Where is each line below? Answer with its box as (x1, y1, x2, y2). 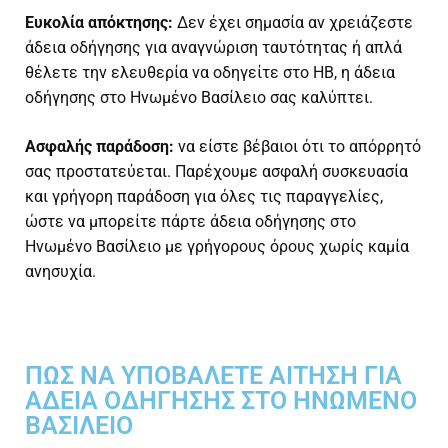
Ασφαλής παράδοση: (25, 137, 174, 157)
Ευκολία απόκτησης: (25, 13, 177, 33)
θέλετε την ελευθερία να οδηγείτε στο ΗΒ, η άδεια (25, 63, 395, 83)
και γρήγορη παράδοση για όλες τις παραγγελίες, (25, 187, 383, 207)
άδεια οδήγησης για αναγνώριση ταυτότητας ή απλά (25, 38, 402, 58)
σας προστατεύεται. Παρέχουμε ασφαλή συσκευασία (25, 162, 408, 182)
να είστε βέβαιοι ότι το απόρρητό (174, 137, 421, 157)
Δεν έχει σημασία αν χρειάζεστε (177, 13, 413, 33)
